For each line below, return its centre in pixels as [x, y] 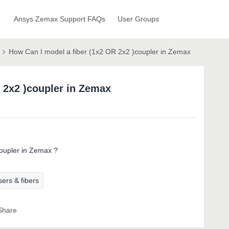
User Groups [138, 19]
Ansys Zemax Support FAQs [59, 19]
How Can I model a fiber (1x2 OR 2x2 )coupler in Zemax [100, 52]
